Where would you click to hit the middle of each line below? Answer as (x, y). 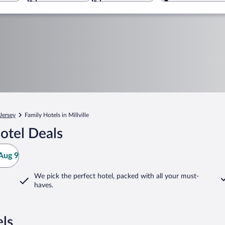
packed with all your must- (157, 176)
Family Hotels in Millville (57, 115)
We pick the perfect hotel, (74, 176)
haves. (44, 185)
